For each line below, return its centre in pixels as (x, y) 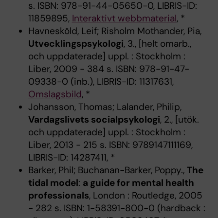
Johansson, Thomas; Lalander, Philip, (105, 107)
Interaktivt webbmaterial (124, 18)
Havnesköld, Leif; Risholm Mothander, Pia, (115, 31)
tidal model (53, 183)
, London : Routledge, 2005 (145, 196)
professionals (58, 196)
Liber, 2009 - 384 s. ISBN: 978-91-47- (109, 69)
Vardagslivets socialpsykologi (94, 120)
